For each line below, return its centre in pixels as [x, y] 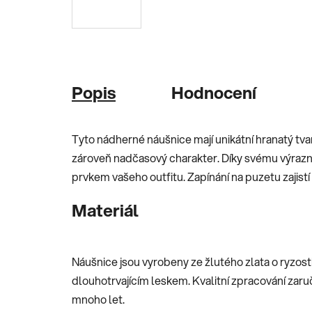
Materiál [105, 210]
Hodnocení [214, 92]
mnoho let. [98, 299]
